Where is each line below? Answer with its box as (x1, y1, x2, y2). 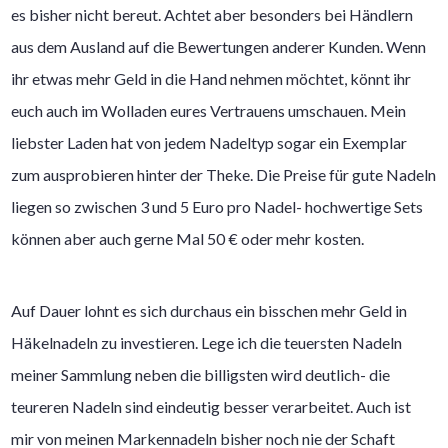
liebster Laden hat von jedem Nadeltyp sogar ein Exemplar (11, 132, 408, 152)
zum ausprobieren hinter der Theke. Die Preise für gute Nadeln (11, 164, 437, 184)
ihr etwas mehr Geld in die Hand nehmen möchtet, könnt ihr (11, 68, 412, 88)
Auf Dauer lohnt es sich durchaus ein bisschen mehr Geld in (11, 300, 408, 320)
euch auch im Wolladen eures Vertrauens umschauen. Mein (11, 100, 407, 120)
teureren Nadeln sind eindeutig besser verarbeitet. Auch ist (11, 396, 412, 416)
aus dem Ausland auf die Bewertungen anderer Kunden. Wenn (11, 36, 427, 56)
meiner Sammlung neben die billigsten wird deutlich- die (11, 364, 391, 384)
